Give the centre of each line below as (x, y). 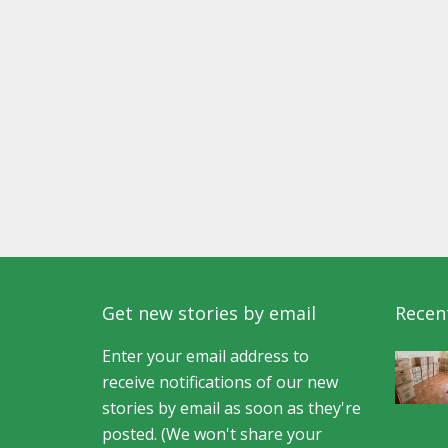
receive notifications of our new (220, 382)
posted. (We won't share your (212, 434)
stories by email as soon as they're (231, 408)
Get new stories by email (209, 313)
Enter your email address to (205, 356)
